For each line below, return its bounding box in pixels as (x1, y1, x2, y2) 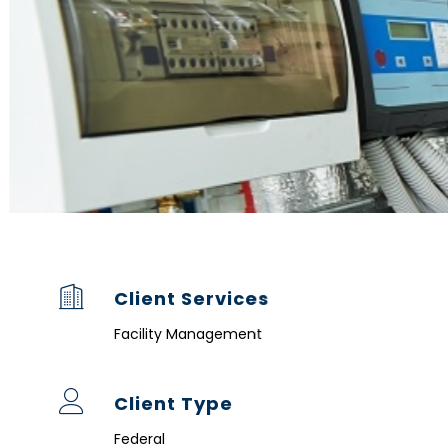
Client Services (114, 285, 270, 311)
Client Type (114, 390, 234, 416)
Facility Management (114, 323, 263, 344)
